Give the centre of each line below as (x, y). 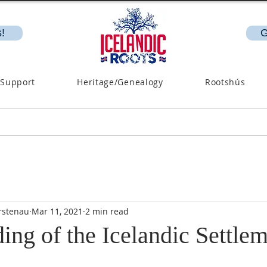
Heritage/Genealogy (120, 82)
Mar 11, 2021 (57, 211)
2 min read (107, 211)
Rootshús (225, 82)
